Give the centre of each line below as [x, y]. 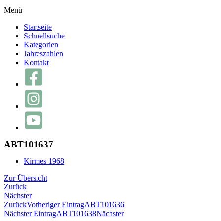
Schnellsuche [44, 36]
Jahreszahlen [43, 54]
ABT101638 [76, 213]
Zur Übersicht [26, 178]
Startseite [38, 27]
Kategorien [41, 45]
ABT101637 [29, 144]
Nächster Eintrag [30, 213]
